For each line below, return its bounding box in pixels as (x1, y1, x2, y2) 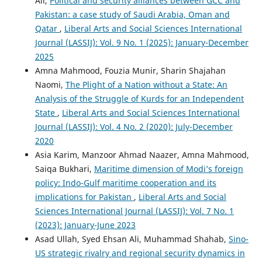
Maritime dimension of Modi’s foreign (94, 163, 243, 175)
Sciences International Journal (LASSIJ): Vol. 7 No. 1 (35, 205, 234, 217)
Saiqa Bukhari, (35, 163, 94, 175)
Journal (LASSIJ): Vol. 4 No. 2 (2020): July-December (35, 121, 233, 133)
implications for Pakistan (35, 191, 134, 203)
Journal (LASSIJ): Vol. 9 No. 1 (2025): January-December (35, 37, 249, 49)
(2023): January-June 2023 (35, 219, 136, 231)
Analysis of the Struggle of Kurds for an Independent (35, 93, 244, 105)
